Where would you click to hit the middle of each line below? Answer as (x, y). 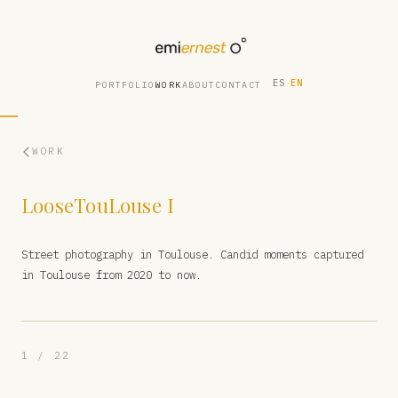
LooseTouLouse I (98, 205)
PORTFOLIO (125, 84)
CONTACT (239, 84)
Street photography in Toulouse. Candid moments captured (192, 254)
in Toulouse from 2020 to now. (111, 275)
